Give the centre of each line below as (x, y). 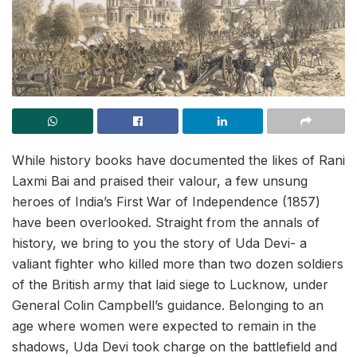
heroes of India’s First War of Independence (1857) (166, 202)
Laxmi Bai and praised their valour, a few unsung (160, 181)
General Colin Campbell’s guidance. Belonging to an (168, 305)
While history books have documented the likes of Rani (178, 160)
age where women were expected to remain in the (164, 326)
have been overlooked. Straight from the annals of (166, 222)
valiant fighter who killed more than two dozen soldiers (178, 264)
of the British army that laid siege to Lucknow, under (170, 284)
